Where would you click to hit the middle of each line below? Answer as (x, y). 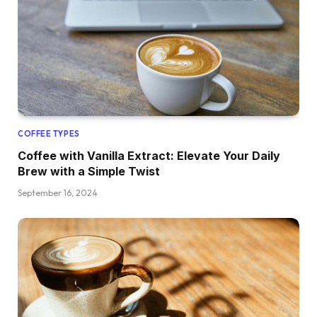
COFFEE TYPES (49, 134)
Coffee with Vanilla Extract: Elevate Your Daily (149, 156)
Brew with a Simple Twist (89, 172)
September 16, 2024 (58, 193)
